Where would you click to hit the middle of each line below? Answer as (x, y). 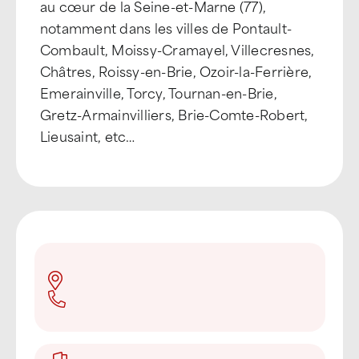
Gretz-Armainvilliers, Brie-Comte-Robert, (174, 114)
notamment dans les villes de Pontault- (166, 27)
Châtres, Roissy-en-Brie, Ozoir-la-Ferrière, (176, 71)
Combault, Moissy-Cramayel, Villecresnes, (177, 49)
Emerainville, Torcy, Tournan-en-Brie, (159, 92)
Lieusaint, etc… (88, 135)
